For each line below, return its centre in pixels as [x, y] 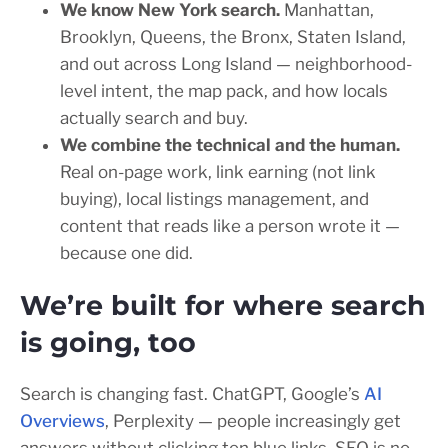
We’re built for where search [223, 306]
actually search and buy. [154, 118]
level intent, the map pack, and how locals [224, 91]
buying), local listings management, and [214, 199]
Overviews [62, 421]
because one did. [126, 253]
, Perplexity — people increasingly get [253, 421]
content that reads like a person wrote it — [230, 226]
